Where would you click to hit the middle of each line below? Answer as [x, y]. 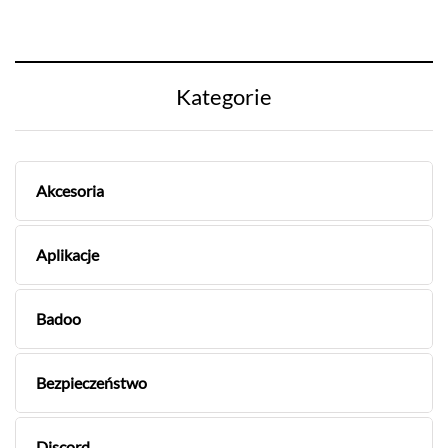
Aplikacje [67, 255]
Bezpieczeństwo [91, 383]
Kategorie [224, 97]
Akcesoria [70, 191]
